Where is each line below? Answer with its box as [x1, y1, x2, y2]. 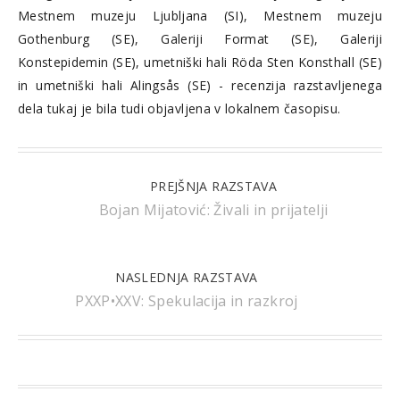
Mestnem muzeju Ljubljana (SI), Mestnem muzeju [18, 6, 382, 24]
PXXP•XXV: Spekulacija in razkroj [75, 290, 298, 311]
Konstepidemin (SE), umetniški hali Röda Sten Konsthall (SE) [18, 53, 382, 71]
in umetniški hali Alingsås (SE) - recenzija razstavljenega [18, 76, 382, 94]
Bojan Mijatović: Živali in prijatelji [98, 199, 329, 220]
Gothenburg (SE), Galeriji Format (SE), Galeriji [18, 29, 382, 47]
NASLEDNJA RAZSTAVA [115, 268, 258, 286]
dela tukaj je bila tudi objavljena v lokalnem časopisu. [18, 99, 341, 117]
